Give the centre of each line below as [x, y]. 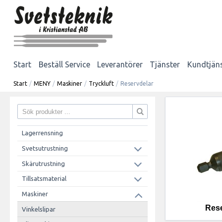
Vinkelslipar [38, 209]
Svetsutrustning [45, 148]
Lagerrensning [42, 133]
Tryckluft [102, 83]
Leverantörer [120, 64]
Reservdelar [137, 83]
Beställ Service [64, 64]
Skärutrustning [43, 163]
